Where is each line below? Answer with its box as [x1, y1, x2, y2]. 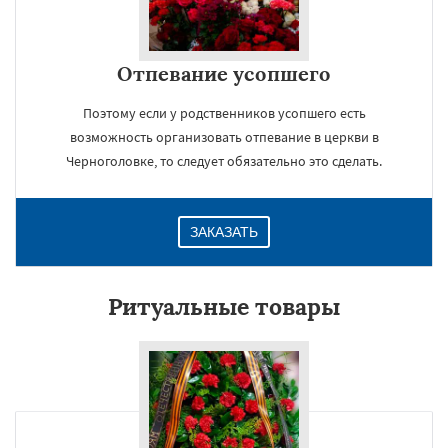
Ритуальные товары [108, 292, 340, 321]
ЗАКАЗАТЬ [190, 224, 258, 240]
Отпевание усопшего [117, 61, 331, 86]
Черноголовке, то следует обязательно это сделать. [66, 152, 382, 170]
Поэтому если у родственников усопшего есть [82, 104, 366, 122]
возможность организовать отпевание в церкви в [69, 128, 379, 146]
